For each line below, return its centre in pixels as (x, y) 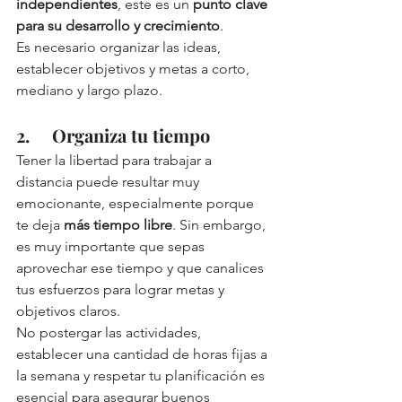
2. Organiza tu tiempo (113, 135)
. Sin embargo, (221, 225)
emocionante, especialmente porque (137, 204)
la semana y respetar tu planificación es (142, 376)
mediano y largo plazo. (89, 91)
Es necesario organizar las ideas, (120, 48)
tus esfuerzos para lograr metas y (122, 290)
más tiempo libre (118, 225)
